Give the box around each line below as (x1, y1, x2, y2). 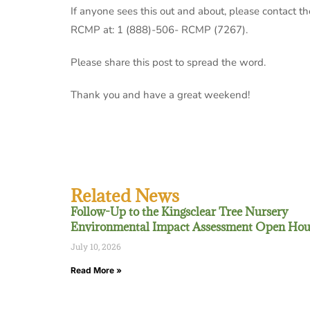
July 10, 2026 (71, 241, 121, 252)
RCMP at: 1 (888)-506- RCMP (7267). (71, 23, 248, 37)
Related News (71, 184, 179, 207)
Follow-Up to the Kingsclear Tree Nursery (71, 204, 288, 219)
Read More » (71, 265, 122, 275)
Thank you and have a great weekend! (71, 88, 250, 102)
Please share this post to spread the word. (71, 55, 266, 69)
